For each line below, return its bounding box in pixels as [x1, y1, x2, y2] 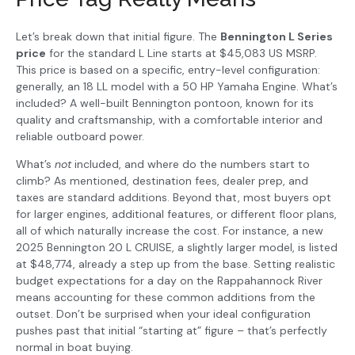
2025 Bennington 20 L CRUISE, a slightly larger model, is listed [16, 240, 338, 255]
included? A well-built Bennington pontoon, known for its [16, 96, 314, 111]
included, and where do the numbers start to [71, 157, 310, 172]
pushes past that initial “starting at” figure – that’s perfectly [16, 323, 327, 338]
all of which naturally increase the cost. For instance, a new [16, 223, 323, 239]
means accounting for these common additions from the [16, 290, 315, 305]
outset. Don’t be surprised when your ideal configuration [16, 307, 311, 322]
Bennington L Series [220, 29, 333, 44]
